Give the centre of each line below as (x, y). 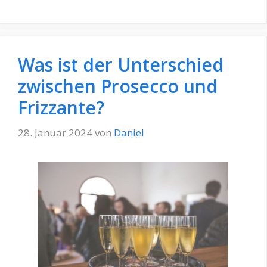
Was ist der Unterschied (121, 65)
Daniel (129, 132)
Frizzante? (61, 108)
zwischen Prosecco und (118, 86)
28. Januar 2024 (55, 132)
